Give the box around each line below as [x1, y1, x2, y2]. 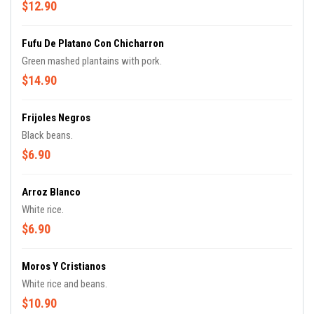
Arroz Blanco [22, 186, 81, 198]
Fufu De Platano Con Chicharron [22, 37, 164, 50]
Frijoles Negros [22, 111, 90, 124]
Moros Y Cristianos [22, 260, 106, 273]
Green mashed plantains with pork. [22, 55, 162, 67]
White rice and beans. [22, 278, 107, 290]
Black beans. [22, 129, 73, 142]
